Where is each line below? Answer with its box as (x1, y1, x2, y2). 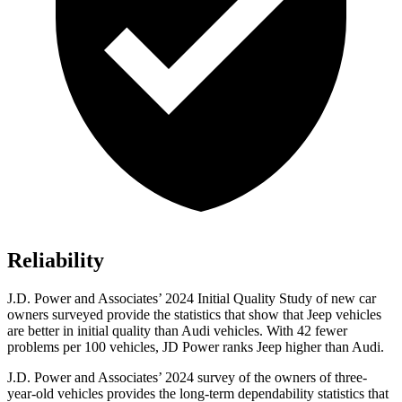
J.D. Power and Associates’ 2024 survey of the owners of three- (7, 370, 367, 386)
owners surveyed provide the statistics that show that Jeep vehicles (7, 307, 381, 323)
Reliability (7, 249, 104, 273)
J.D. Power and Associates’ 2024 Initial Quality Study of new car (7, 291, 376, 307)
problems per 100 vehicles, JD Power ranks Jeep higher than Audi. (7, 339, 384, 355)
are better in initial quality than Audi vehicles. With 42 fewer (7, 323, 347, 339)
